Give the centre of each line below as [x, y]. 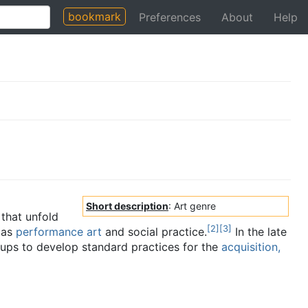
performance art [59, 232]
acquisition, [251, 247]
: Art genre [192, 206]
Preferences [170, 17]
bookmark [95, 16]
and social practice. [154, 232]
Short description [127, 206]
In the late [259, 232]
